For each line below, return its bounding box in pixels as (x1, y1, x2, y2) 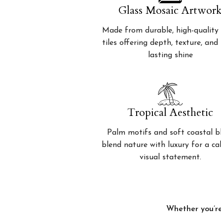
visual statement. (139, 153, 201, 161)
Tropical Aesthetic (127, 105, 214, 120)
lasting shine (147, 51, 193, 59)
